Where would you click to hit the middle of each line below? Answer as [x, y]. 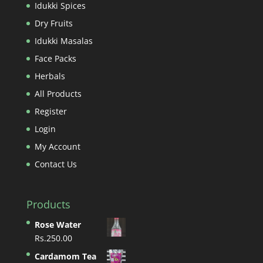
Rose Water [58, 224]
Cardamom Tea [65, 256]
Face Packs [55, 58]
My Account [57, 146]
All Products [58, 93]
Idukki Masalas [63, 41]
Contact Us [55, 164]
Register [50, 111]
